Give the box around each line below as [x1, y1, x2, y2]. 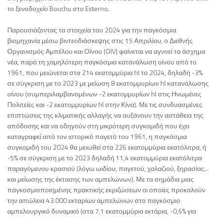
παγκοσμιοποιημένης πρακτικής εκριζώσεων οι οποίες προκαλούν [7, 184, 205, 195]
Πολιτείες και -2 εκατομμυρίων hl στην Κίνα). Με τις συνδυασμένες [7, 99, 202, 109]
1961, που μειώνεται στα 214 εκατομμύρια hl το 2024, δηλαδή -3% [7, 67, 202, 77]
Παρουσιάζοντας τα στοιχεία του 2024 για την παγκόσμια [7, 24, 176, 35]
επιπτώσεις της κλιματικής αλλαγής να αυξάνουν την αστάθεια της [7, 109, 203, 120]
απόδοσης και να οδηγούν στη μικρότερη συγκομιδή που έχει [7, 120, 189, 131]
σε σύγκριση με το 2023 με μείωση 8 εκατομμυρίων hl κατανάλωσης [7, 77, 209, 88]
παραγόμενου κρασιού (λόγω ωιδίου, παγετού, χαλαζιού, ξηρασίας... [7, 163, 209, 173]
